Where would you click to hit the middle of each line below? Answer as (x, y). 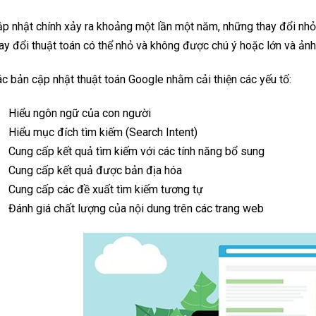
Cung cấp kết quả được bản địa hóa (95, 171)
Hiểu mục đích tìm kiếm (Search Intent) (103, 133)
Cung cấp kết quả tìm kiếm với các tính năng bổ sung (136, 152)
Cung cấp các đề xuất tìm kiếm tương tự (105, 190)
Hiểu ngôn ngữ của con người (79, 114)
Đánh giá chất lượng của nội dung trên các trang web (136, 209)
